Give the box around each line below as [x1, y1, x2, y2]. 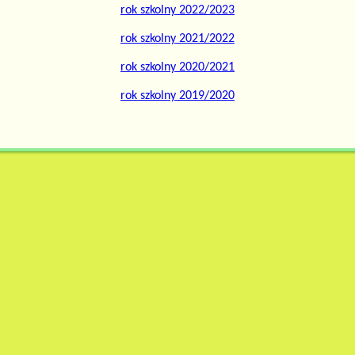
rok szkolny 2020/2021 [120, 61, 235, 74]
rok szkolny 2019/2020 [120, 90, 235, 103]
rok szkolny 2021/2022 [120, 32, 235, 46]
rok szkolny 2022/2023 [120, 4, 235, 17]
